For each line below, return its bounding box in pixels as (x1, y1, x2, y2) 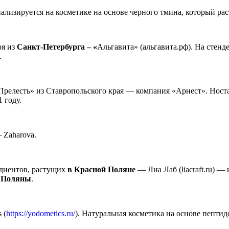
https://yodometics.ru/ (6, 209, 75, 218)
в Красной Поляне (67, 165, 135, 174)
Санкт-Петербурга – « (17, 42, 97, 52)
